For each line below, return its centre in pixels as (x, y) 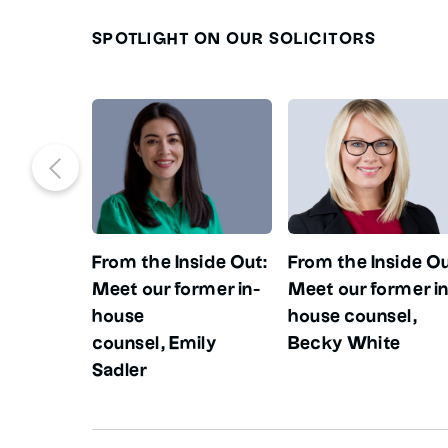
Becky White (346, 344)
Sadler (123, 371)
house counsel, (353, 317)
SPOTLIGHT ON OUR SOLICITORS (234, 40)
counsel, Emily (155, 344)
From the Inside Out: (180, 263)
